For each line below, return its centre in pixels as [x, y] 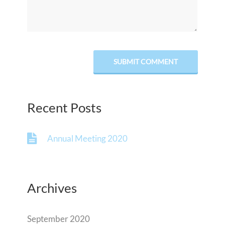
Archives [52, 188]
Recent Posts [64, 107]
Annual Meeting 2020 [87, 138]
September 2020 [59, 219]
